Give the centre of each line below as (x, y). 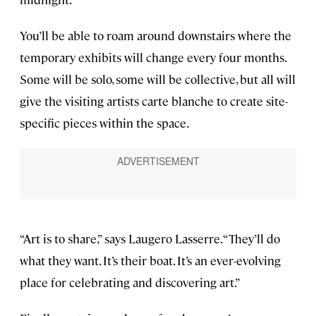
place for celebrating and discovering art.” (130, 282)
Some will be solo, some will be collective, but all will (158, 79)
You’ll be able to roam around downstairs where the (156, 35)
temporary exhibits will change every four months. (153, 57)
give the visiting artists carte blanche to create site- (154, 101)
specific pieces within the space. (104, 122)
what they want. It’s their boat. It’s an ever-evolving (150, 260)
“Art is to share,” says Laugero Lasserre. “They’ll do (150, 238)
